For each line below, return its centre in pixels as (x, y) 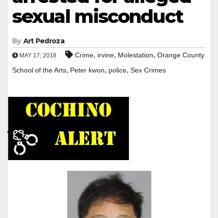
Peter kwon (87, 70)
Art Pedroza (44, 41)
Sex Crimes (148, 70)
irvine (106, 55)
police (118, 70)
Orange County (181, 55)
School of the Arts (39, 70)
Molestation (136, 55)
